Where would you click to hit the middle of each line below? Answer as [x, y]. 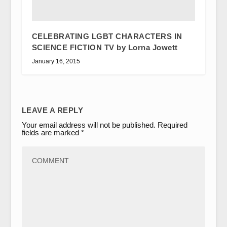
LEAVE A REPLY [52, 110]
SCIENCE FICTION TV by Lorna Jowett [105, 47]
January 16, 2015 [56, 61]
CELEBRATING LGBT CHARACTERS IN [107, 36]
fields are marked [51, 132]
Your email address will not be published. [88, 125]
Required [172, 125]
